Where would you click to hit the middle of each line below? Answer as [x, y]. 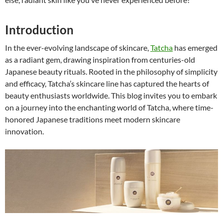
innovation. [24, 131]
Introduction [39, 30]
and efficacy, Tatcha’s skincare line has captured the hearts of [107, 84]
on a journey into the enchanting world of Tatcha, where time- [109, 108]
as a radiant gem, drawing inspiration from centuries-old [100, 60]
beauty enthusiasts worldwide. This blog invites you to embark [111, 96]
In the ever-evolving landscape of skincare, [78, 48]
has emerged [195, 48]
